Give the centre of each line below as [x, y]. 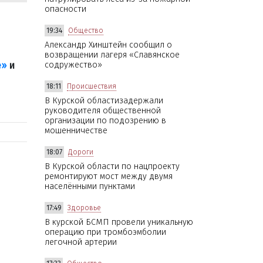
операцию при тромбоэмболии [105, 232]
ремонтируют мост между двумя [109, 176]
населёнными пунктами [90, 186]
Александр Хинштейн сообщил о [108, 45]
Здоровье [84, 208]
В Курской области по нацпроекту [112, 166]
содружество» [73, 65]
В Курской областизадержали [104, 100]
